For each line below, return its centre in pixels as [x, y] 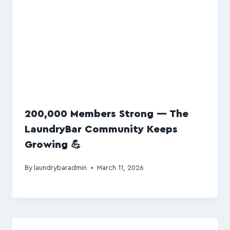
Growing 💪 [53, 145]
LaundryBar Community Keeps [101, 130]
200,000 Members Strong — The [107, 114]
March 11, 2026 [121, 168]
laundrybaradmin [61, 168]
